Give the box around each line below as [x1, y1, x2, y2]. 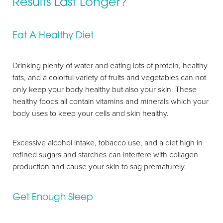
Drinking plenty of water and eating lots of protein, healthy [12, 60, 208, 71]
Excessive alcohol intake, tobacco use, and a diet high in [12, 137, 203, 148]
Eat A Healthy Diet [12, 29, 94, 40]
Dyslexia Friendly [23, 119, 70, 128]
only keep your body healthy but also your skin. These [12, 84, 197, 95]
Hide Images [108, 119, 142, 128]
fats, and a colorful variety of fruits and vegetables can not [12, 72, 206, 83]
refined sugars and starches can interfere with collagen [12, 149, 198, 160]
